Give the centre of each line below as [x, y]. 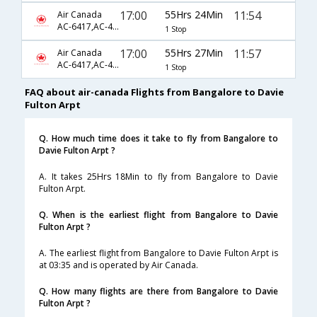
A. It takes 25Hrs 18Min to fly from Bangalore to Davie [158, 177]
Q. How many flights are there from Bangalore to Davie [158, 292]
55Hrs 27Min [194, 52]
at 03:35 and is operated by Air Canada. [119, 265]
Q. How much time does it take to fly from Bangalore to [158, 139]
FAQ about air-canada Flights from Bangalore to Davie [154, 92]
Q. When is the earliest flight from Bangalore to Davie [158, 215]
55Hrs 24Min [194, 14]
